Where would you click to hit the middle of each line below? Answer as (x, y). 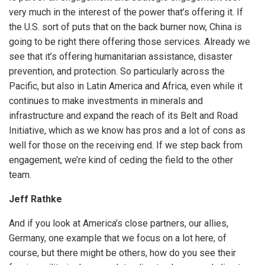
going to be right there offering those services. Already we (130, 42)
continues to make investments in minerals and (106, 101)
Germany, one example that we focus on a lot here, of (118, 238)
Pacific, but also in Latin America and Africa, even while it (126, 86)
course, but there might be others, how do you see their (122, 253)
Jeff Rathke (35, 199)
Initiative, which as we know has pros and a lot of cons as (127, 131)
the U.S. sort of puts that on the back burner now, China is (125, 27)
